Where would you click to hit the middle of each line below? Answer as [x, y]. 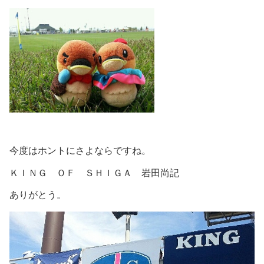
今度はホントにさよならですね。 [80, 151]
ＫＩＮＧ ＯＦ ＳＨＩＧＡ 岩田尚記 [94, 173]
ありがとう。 [38, 195]
